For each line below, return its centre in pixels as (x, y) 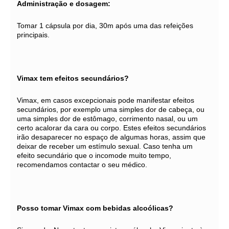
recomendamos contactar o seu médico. (82, 164)
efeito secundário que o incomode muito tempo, (94, 155)
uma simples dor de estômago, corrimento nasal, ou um (107, 118)
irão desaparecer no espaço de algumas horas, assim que (111, 137)
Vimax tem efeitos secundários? (73, 78)
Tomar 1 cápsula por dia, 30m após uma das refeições (105, 25)
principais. (33, 35)
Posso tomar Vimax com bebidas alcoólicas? (95, 208)
